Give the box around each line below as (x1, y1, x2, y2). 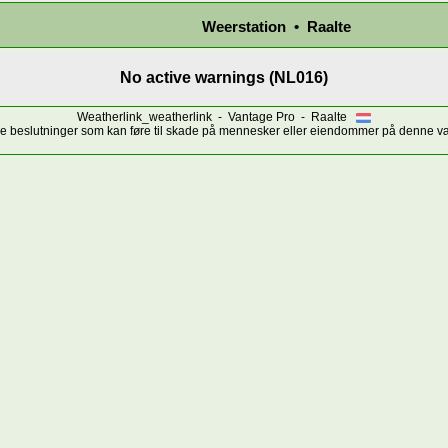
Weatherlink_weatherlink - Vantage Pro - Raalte (77, 109, 356, 124)
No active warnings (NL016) (120, 68, 328, 87)
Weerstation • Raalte (201, 18, 351, 35)
